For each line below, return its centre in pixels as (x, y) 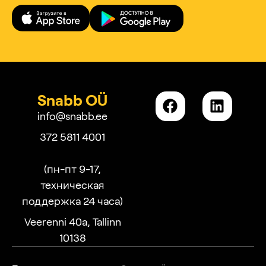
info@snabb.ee (72, 115)
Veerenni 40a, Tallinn (72, 221)
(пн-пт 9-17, (72, 168)
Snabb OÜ (72, 99)
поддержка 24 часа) (72, 200)
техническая (72, 184)
